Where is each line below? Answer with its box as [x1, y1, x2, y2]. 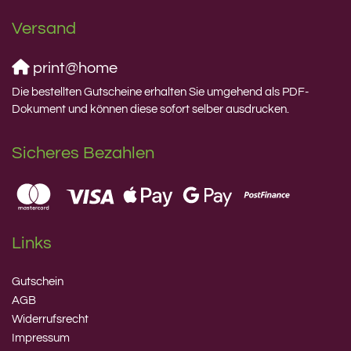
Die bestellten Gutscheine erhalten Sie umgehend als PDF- [12, 86, 309, 99]
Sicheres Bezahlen [12, 144, 154, 163]
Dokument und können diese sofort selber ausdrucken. [12, 103, 289, 116]
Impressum [12, 331, 70, 344]
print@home [30, 60, 118, 77]
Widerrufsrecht [12, 313, 89, 325]
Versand [12, 20, 76, 38]
